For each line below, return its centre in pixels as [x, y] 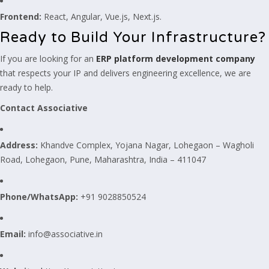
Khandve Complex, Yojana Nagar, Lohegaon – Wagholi [146, 145]
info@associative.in [64, 234]
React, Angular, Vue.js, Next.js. [101, 17]
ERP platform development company [176, 59]
